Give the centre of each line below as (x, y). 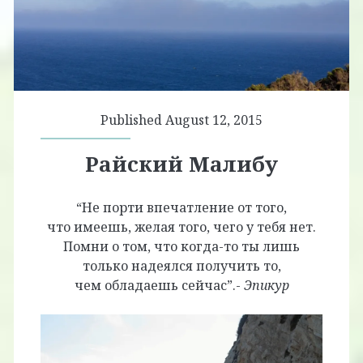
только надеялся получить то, (181, 266)
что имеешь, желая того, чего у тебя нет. (181, 227)
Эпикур (266, 286)
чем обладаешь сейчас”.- (159, 286)
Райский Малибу (181, 164)
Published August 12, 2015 (181, 120)
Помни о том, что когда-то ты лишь (181, 247)
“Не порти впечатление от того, (181, 208)
